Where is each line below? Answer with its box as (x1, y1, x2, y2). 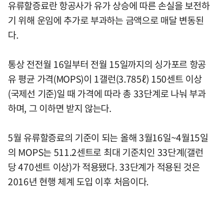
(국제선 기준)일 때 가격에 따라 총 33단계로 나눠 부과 (8, 86, 206, 100)
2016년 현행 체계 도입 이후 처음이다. (8, 174, 149, 188)
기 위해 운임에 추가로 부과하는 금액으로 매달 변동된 (8, 13, 204, 27)
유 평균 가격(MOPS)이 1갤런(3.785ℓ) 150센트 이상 (8, 71, 202, 86)
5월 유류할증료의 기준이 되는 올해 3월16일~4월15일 (8, 130, 208, 144)
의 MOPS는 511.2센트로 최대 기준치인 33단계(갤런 (8, 145, 203, 159)
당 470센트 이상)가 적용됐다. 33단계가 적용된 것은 (8, 159, 200, 174)
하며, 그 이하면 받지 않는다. (8, 101, 111, 115)
